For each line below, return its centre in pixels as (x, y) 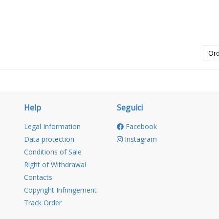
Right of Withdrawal (55, 165)
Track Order (43, 203)
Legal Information (52, 127)
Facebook (140, 127)
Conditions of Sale (53, 152)
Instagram (140, 139)
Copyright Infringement (60, 190)
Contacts (38, 177)
